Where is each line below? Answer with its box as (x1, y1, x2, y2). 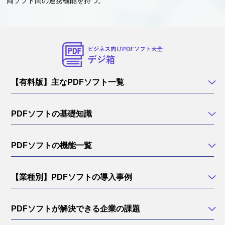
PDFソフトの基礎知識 (11, 109, 92, 118)
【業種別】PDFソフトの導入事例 (11, 172, 133, 181)
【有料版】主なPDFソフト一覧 (11, 77, 125, 86)
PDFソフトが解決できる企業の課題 (11, 204, 141, 213)
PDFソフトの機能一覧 (11, 141, 92, 150)
